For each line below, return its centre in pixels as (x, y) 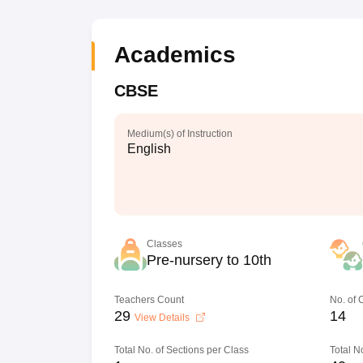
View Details (163, 318)
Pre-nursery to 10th (209, 260)
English (149, 149)
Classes (164, 244)
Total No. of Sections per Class (181, 350)
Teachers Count (149, 300)
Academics (175, 55)
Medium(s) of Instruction (179, 134)
